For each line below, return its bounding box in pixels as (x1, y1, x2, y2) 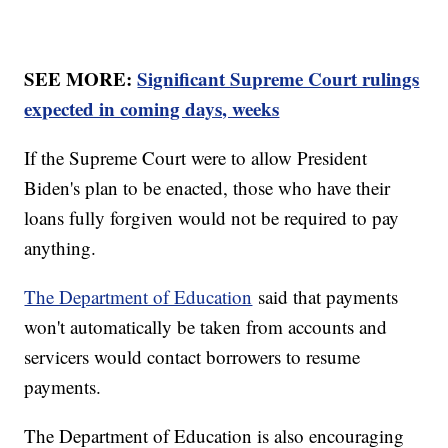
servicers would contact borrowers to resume (24, 344, 361, 370)
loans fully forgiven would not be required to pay (24, 205, 400, 231)
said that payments (252, 284, 399, 310)
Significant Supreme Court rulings (137, 65, 420, 93)
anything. (24, 235, 103, 261)
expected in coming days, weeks (24, 95, 280, 123)
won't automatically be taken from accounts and (24, 314, 388, 340)
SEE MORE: (24, 65, 138, 93)
